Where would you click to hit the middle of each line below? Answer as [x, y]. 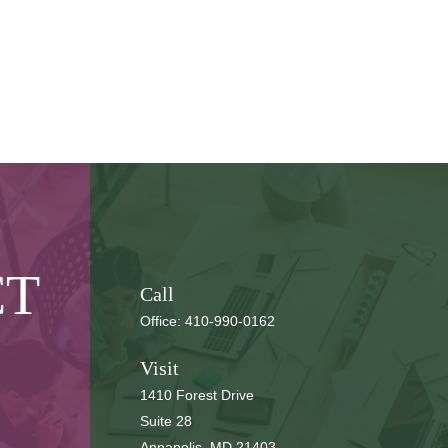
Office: [162, 321]
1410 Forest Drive [196, 395]
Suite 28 [165, 421]
